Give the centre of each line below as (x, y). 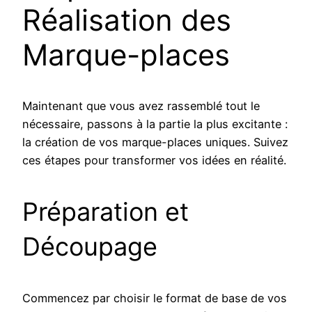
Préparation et (106, 211)
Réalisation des (127, 19)
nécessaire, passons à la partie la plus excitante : (155, 124)
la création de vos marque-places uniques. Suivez (155, 142)
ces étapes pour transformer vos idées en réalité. (154, 160)
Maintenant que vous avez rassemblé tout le (141, 106)
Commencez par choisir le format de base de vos (155, 298)
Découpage (90, 246)
